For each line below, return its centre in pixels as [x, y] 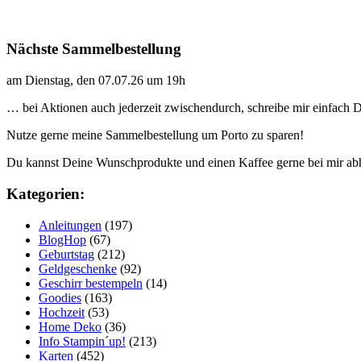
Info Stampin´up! [82, 341]
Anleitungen [70, 225]
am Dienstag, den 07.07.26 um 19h [96, 81]
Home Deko [70, 326]
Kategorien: [46, 193]
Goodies [60, 297]
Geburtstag [66, 254]
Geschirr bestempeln [91, 283]
